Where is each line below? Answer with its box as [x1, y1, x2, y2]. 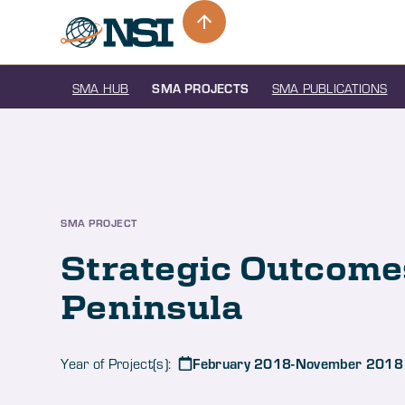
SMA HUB [71, 79, 129, 97]
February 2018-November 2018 [193, 353, 403, 372]
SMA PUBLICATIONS [271, 79, 388, 97]
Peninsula [61, 284, 244, 326]
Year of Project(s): [61, 354, 172, 372]
